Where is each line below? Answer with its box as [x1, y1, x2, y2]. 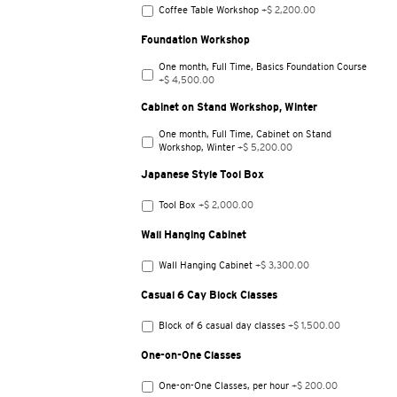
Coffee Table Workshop [159, 4, 260, 15]
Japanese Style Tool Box [141, 168, 265, 181]
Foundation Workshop [141, 34, 251, 46]
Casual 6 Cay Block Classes [141, 289, 278, 301]
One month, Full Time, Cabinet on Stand [159, 128, 332, 139]
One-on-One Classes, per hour [159, 379, 290, 391]
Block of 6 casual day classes [159, 319, 286, 331]
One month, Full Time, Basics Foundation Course [159, 61, 368, 72]
